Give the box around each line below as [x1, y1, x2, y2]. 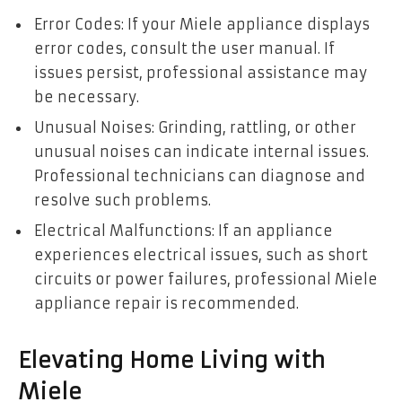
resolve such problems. [34, 191, 211, 210]
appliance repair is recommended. [34, 294, 299, 313]
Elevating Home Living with [18, 346, 325, 374]
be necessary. [34, 88, 139, 107]
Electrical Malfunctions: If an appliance [34, 222, 333, 240]
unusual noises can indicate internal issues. [34, 143, 369, 162]
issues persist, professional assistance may [34, 64, 367, 83]
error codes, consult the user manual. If [34, 39, 335, 58]
